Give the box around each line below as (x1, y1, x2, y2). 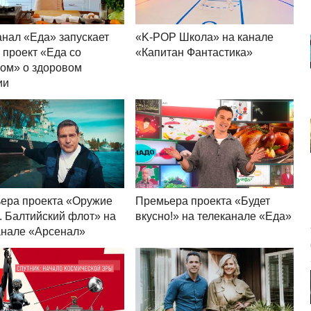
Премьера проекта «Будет (135, 195, 271, 208)
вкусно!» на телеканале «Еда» (135, 210, 292, 223)
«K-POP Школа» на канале (135, 31, 274, 44)
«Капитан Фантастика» (135, 47, 253, 59)
